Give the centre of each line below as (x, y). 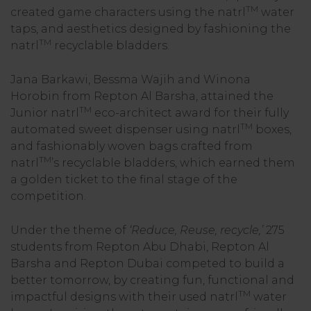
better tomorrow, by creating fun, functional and (152, 280)
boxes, (272, 129)
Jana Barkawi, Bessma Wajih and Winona (131, 79)
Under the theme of (70, 230)
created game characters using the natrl (128, 12)
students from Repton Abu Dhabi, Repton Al (140, 247)
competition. (50, 196)
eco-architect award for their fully (190, 113)
